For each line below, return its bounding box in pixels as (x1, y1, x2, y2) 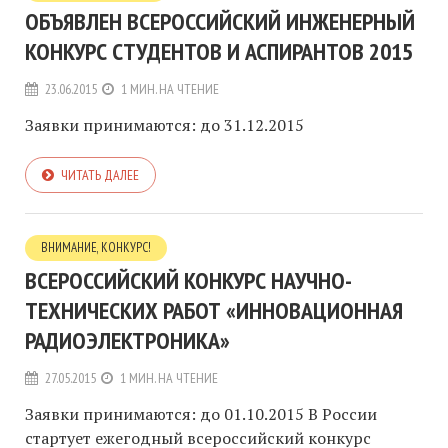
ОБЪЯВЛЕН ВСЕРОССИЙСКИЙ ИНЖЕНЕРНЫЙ (25, 6, 415, 38)
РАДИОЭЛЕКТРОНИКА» (25, 325, 230, 357)
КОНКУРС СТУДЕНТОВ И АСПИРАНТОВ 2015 (25, 36, 413, 68)
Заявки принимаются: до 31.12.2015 (25, 114, 304, 137)
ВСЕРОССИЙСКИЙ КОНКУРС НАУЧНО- (25, 265, 352, 297)
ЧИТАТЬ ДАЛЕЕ (61, 166, 139, 185)
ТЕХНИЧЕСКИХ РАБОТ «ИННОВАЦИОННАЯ (25, 295, 403, 327)
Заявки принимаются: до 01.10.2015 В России (25, 403, 377, 426)
